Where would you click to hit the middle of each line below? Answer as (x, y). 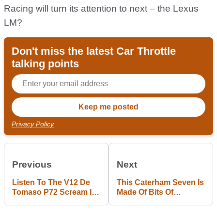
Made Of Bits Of (145, 192)
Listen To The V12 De (51, 183)
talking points (45, 64)
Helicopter (136, 202)
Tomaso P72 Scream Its (55, 192)
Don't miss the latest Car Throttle (94, 51)
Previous (32, 165)
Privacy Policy (33, 124)
